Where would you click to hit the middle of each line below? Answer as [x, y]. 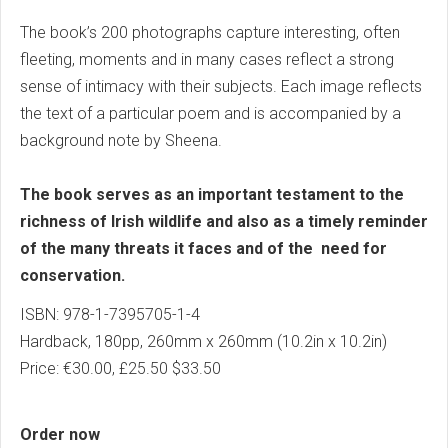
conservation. [74, 275]
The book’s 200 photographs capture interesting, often [210, 32]
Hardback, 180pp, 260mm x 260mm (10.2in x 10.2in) [205, 341]
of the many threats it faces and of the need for [203, 248]
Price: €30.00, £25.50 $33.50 [120, 368]
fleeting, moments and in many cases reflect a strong [207, 59]
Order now [60, 434]
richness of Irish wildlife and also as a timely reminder [224, 221]
